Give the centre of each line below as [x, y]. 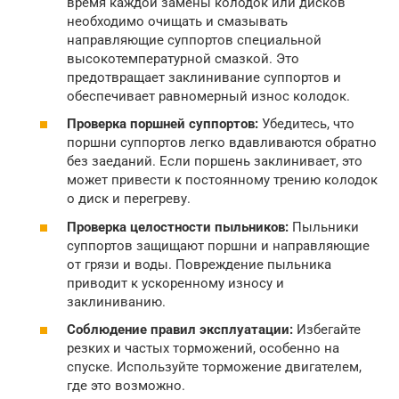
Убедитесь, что [306, 124]
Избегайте [327, 330]
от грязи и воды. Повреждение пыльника [199, 264]
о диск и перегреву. [129, 199]
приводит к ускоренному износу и [175, 283]
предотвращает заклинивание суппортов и [204, 77]
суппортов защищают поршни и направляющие [218, 245]
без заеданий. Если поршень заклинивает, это [215, 162]
